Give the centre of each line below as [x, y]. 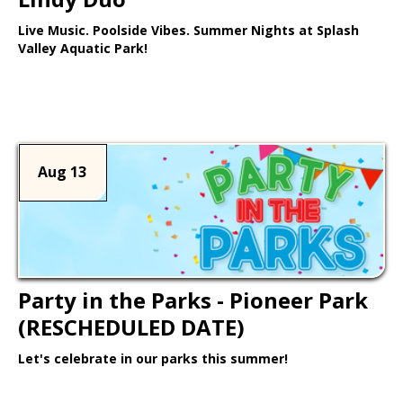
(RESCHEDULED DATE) [131, 327]
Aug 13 [62, 171]
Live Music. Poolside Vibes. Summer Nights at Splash [188, 30]
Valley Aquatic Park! [83, 48]
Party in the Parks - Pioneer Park [193, 300]
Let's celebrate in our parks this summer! [153, 358]
